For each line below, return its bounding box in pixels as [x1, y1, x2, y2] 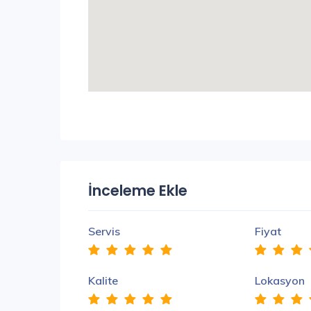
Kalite [88, 273, 118, 287]
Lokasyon [255, 273, 305, 287]
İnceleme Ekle [88, 180, 187, 201]
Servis [88, 224, 120, 238]
